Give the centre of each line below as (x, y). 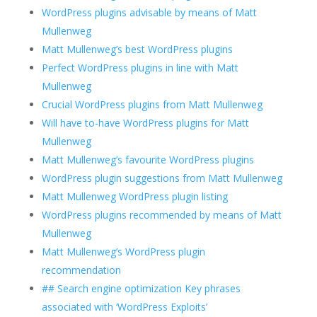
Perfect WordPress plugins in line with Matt (140, 67)
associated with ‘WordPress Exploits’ (124, 306)
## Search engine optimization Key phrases (141, 288)
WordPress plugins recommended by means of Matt (161, 214)
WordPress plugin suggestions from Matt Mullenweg (162, 178)
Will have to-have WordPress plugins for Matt (145, 122)
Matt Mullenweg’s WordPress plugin (123, 251)
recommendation (81, 270)
